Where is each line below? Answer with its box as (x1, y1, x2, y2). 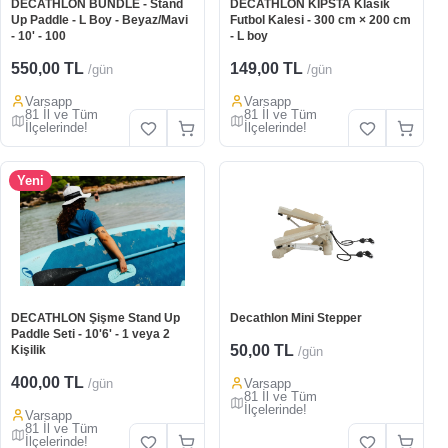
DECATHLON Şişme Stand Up (11, 311, 180, 325)
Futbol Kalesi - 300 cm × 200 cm (230, 13, 411, 27)
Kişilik (11, 343, 46, 357)
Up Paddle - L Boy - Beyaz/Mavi (11, 13, 188, 27)
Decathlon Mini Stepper (230, 311, 362, 325)
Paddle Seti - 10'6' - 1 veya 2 (11, 327, 170, 341)
